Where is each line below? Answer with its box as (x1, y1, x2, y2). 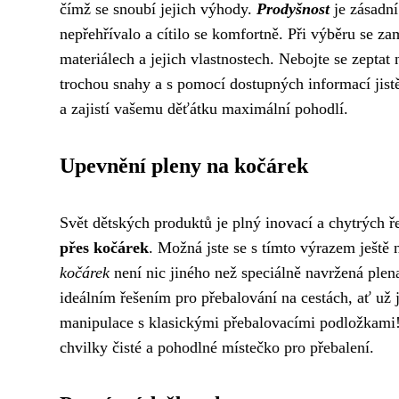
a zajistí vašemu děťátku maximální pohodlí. (60, 100, 348, 118)
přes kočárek (60, 239, 149, 256)
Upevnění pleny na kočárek (60, 154, 308, 177)
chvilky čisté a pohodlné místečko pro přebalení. (60, 338, 374, 356)
